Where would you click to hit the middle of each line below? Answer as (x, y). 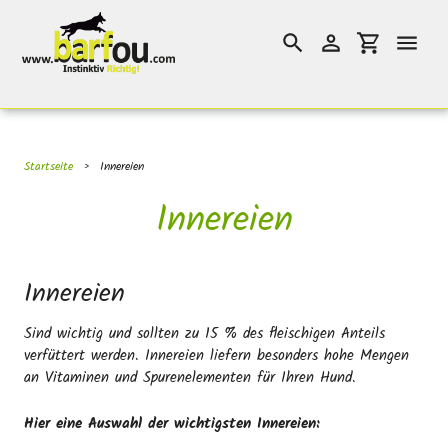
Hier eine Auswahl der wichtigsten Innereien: (172, 423)
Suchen (316, 53)
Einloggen (360, 52)
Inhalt (34, 54)
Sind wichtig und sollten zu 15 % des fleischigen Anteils (204, 333)
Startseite (48, 166)
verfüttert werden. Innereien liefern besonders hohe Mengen (216, 355)
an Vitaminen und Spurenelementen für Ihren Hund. (190, 377)
